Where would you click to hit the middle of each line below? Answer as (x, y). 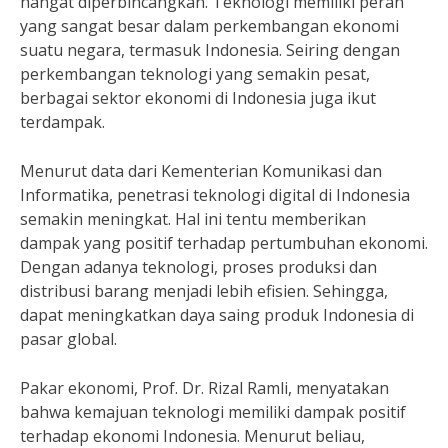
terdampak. (62, 122)
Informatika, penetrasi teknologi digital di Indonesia (215, 195)
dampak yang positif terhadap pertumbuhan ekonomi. (224, 243)
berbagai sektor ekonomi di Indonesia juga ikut (198, 98)
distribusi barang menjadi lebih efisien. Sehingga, (204, 291)
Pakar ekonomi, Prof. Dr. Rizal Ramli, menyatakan (204, 388)
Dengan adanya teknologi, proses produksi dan (198, 267)
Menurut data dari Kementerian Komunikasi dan (201, 171)
